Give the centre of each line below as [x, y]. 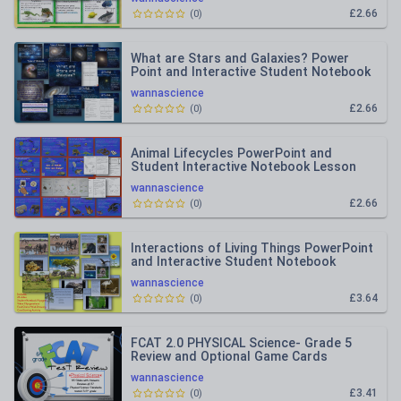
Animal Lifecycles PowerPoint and [231, 153]
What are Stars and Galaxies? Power [240, 58]
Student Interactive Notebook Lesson [243, 166]
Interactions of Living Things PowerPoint [252, 248]
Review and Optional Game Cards [229, 356]
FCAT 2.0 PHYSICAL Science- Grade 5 [241, 343]
